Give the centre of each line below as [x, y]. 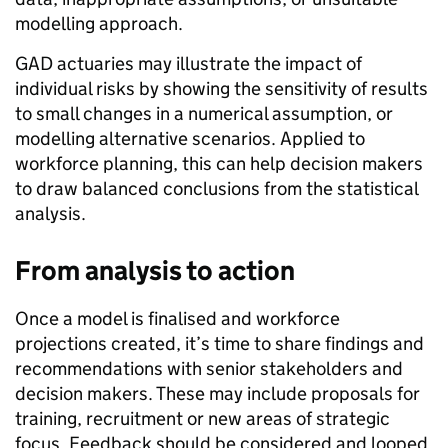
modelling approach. [99, 24]
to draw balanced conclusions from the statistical [216, 189]
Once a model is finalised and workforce [177, 319]
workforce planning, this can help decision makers [219, 164]
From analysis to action [155, 271]
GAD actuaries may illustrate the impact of [188, 64]
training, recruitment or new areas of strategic [202, 419]
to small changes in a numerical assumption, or [204, 114]
